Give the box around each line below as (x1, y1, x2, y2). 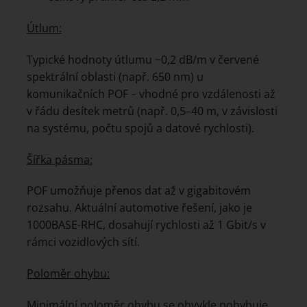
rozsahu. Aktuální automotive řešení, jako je (27, 200, 252, 216)
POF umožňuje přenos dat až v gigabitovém (27, 183, 251, 199)
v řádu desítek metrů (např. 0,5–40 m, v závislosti (27, 103, 278, 119)
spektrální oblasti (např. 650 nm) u (27, 69, 204, 84)
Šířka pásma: (27, 151, 93, 167)
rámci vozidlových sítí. (27, 234, 140, 250)
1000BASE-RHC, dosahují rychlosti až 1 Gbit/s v (27, 217, 266, 233)
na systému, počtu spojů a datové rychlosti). (27, 120, 254, 136)
